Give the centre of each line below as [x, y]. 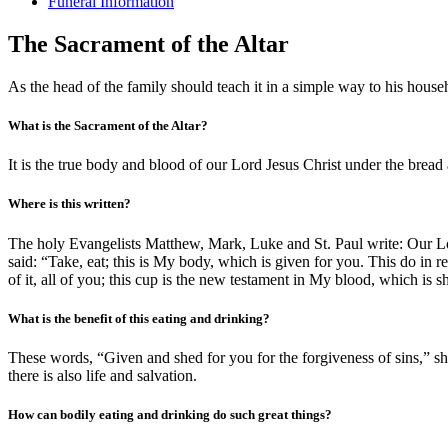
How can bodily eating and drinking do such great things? [170, 415]
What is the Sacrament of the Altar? [108, 125]
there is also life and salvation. [102, 375]
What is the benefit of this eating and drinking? [139, 318]
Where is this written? [69, 204]
